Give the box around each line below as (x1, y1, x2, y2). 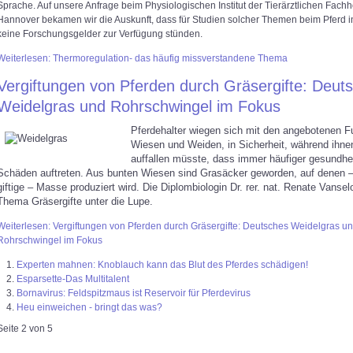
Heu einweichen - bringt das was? (17, 302, 162, 313)
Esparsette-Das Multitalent (17, 273, 129, 284)
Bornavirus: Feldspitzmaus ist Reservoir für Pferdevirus (17, 288, 251, 299)
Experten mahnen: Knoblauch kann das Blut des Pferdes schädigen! (17, 259, 308, 270)
